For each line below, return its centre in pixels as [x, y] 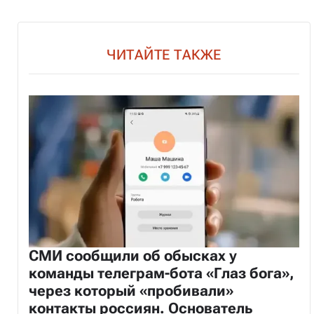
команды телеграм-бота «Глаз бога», [161, 273]
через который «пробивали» [131, 291]
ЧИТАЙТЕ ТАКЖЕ [164, 54]
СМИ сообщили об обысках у [133, 255]
